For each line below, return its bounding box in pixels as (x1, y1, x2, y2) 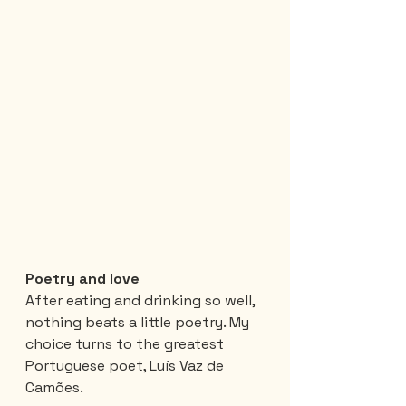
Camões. (25, 377, 83, 397)
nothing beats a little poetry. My (25, 312, 253, 332)
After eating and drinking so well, (25, 290, 258, 310)
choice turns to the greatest (25, 333, 227, 353)
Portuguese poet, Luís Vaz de (25, 355, 227, 375)
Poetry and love (25, 268, 140, 288)
